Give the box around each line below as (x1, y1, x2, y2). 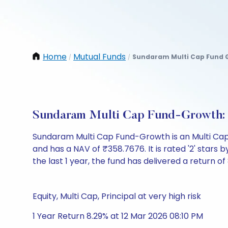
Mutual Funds (73, 51, 126, 63)
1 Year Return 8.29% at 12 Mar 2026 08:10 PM (33, 210, 203, 222)
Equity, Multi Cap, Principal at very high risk (33, 190, 201, 202)
